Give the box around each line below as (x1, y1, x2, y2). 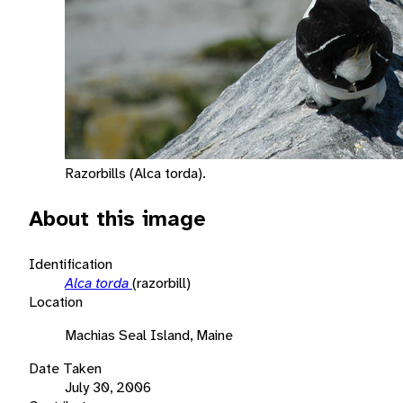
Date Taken (29, 358, 102, 378)
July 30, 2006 (65, 377, 151, 397)
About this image (29, 203, 206, 233)
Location (29, 291, 83, 311)
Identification (29, 254, 112, 273)
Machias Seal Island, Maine (65, 325, 233, 345)
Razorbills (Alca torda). (65, 163, 206, 183)
